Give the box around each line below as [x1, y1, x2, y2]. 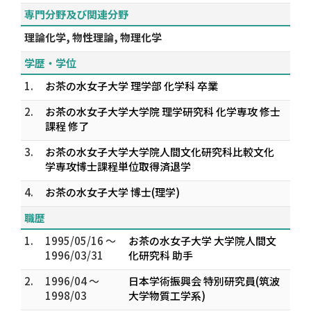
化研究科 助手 [128, 248, 193, 262]
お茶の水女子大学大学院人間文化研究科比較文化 [45, 144, 274, 159]
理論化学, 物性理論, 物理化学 [24, 30, 162, 44]
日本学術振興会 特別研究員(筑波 [128, 274, 280, 288]
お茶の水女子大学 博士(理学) [45, 185, 180, 199]
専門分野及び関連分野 [24, 7, 128, 22]
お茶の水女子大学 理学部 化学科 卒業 [45, 78, 218, 93]
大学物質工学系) [128, 288, 205, 303]
